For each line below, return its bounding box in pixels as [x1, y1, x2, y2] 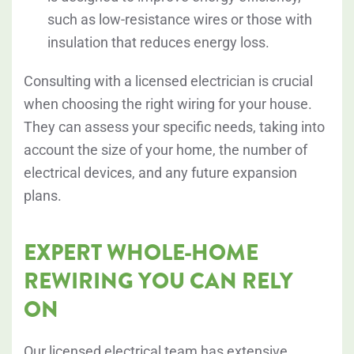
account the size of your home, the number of [24, 141, 307, 159]
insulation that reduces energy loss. [47, 34, 269, 51]
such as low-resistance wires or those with [47, 11, 312, 28]
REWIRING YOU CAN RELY [24, 265, 293, 298]
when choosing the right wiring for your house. [24, 96, 312, 113]
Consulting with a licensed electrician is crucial [24, 73, 313, 90]
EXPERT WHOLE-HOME [24, 236, 258, 269]
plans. [24, 187, 62, 205]
